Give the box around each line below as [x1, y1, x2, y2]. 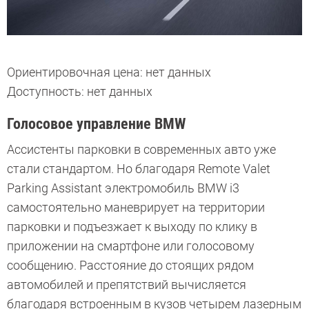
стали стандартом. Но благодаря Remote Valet [7, 161, 270, 176]
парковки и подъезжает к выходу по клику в [7, 219, 257, 234]
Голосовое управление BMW [7, 114, 186, 132]
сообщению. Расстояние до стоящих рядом [7, 257, 254, 272]
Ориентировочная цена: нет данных [7, 64, 211, 79]
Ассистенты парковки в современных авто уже [7, 141, 276, 157]
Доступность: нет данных [7, 83, 152, 99]
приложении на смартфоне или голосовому [7, 238, 255, 253]
